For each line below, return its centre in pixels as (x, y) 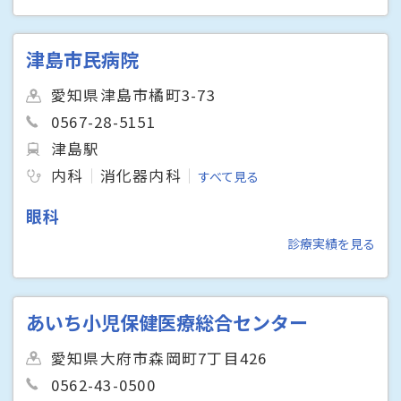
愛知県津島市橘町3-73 (133, 95)
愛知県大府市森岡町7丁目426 (159, 358)
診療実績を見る (331, 244)
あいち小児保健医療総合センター (167, 322)
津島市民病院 (83, 60)
